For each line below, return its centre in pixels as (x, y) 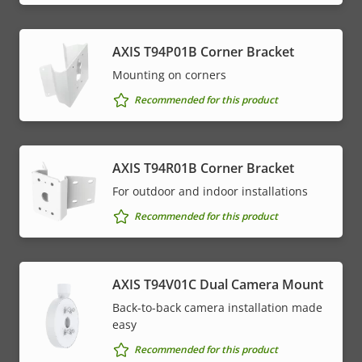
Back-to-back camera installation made (217, 307)
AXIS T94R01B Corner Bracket (203, 168)
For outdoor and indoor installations (210, 191)
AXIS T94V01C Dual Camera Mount (218, 284)
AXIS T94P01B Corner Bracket (203, 51)
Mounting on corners (169, 74)
